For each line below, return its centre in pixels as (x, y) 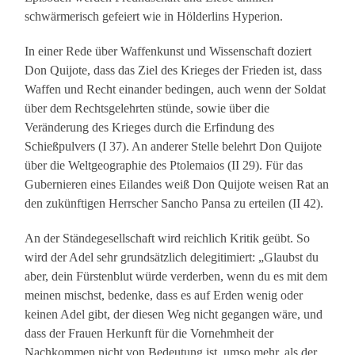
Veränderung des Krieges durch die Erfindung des (150, 128)
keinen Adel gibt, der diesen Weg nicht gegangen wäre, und (174, 315)
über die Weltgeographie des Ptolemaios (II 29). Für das (164, 166)
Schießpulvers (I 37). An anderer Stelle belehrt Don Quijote (174, 147)
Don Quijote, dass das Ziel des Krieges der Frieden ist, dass (174, 71)
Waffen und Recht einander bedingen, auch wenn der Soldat (176, 90)
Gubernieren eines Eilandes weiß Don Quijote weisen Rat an (177, 185)
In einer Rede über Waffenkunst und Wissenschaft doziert (168, 52)
